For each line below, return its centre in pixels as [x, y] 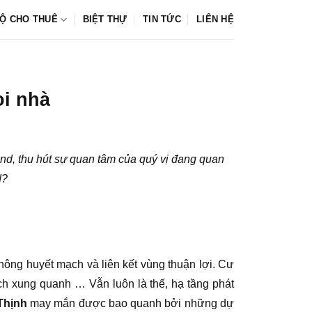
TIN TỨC [162, 19]
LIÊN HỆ [215, 19]
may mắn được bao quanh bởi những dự [131, 304]
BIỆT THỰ [105, 19]
